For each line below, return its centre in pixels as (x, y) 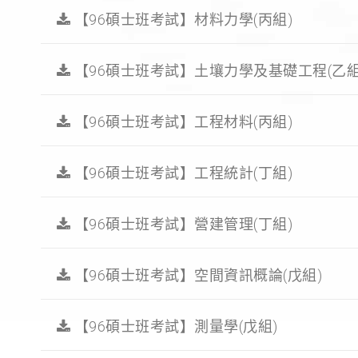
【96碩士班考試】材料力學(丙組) (182, 20)
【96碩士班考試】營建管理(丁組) (182, 225)
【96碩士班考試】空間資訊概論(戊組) (197, 276)
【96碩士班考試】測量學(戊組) (174, 327)
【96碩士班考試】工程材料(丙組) (182, 122)
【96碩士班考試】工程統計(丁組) (182, 173)
